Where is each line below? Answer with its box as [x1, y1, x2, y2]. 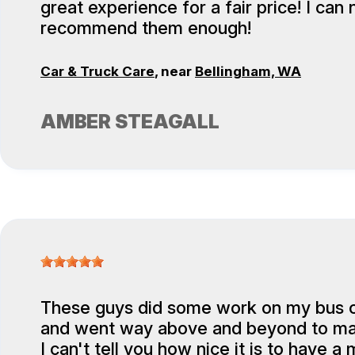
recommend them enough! [40, 17, 251, 39]
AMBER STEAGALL [40, 110, 219, 134]
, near [155, 63, 195, 80]
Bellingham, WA [195, 63, 301, 80]
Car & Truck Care [40, 63, 155, 80]
